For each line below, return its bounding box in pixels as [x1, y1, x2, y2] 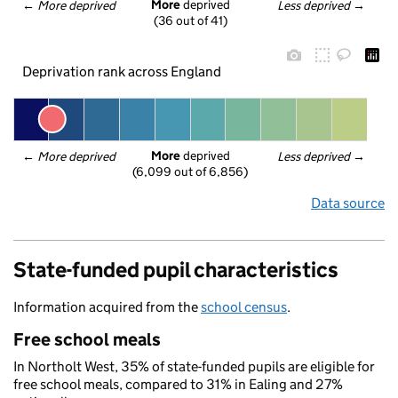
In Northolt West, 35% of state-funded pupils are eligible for [13, 358, 375, 375]
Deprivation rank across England [21, 62, 221, 80]
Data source [311, 195, 385, 211]
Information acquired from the [13, 298, 201, 315]
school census [201, 298, 287, 315]
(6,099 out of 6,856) [132, 163, 248, 180]
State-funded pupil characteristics [13, 257, 338, 283]
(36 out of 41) [154, 12, 227, 29]
